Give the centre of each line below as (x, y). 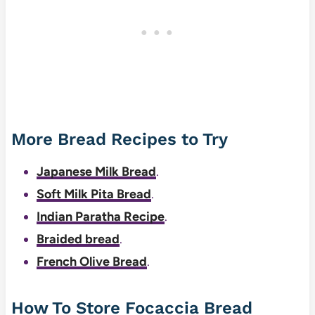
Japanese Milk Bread (96, 171)
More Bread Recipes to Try (119, 139)
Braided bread (78, 239)
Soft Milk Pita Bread (94, 194)
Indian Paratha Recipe (100, 216)
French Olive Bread (91, 261)
